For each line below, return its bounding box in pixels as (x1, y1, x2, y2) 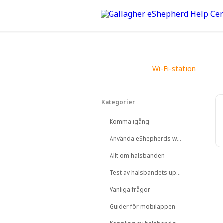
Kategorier (101, 98, 135, 106)
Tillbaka (111, 82, 136, 91)
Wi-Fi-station (152, 64, 196, 74)
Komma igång (110, 117, 149, 126)
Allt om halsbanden (110, 151, 165, 160)
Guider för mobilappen (110, 202, 175, 211)
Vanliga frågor (110, 185, 150, 194)
